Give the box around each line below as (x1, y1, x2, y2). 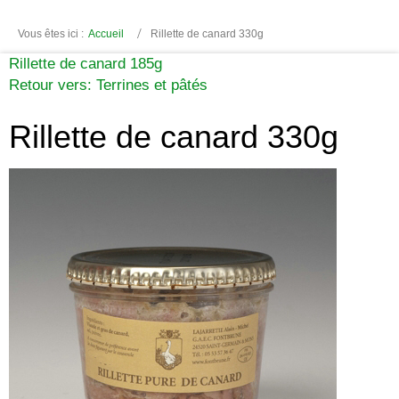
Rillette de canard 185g (9, 54, 162, 72)
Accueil (88, 28, 124, 40)
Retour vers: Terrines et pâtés (9, 76, 208, 94)
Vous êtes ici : (18, 28, 84, 40)
